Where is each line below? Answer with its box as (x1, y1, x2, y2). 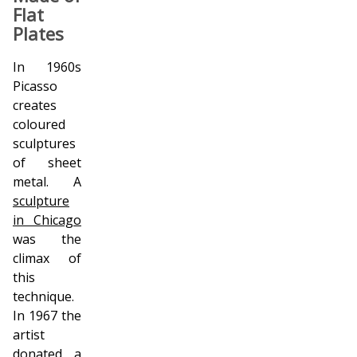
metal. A (13, 173, 81, 190)
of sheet (13, 154, 81, 171)
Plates (13, 21, 64, 45)
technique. (13, 288, 74, 305)
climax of (13, 249, 81, 267)
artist (13, 326, 45, 343)
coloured (13, 116, 65, 133)
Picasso (13, 77, 57, 95)
